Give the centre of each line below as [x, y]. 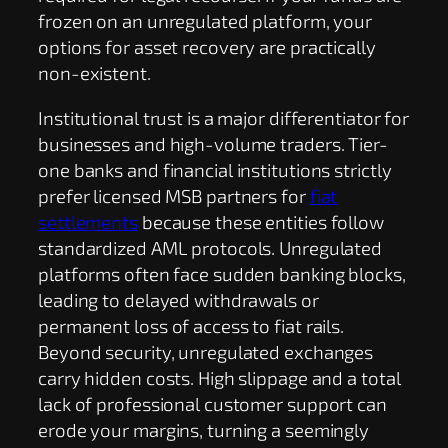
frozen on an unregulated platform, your [205, 21]
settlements [88, 221]
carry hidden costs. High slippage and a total [219, 377]
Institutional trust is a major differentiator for [224, 117]
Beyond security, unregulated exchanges [206, 351]
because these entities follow [260, 221]
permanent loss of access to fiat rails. [191, 325]
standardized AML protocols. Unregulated [210, 247]
